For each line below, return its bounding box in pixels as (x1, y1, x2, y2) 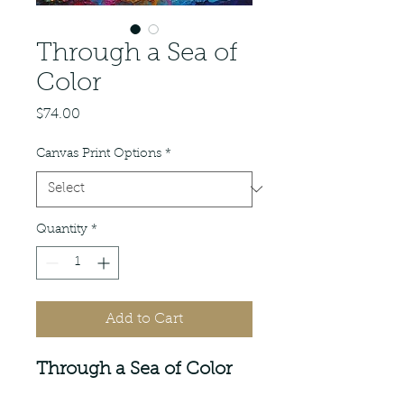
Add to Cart (106, 311, 183, 326)
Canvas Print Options (36, 147, 161, 161)
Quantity (36, 223, 87, 236)
